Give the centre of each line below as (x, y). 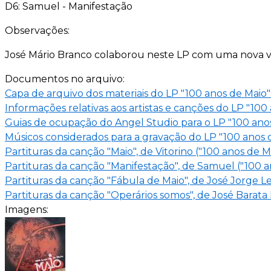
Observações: (38, 30)
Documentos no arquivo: (66, 79)
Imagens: (28, 209)
